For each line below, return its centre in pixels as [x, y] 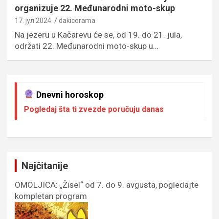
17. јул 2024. [34, 20]
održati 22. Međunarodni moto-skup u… [87, 46]
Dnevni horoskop [69, 94]
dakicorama [77, 20]
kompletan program [51, 196]
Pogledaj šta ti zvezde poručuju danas [94, 109]
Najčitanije [45, 165]
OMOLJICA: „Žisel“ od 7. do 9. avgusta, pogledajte [107, 185]
